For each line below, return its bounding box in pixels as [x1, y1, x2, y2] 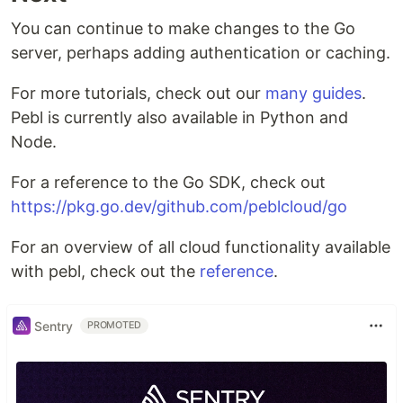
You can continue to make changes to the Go [11, 19, 355, 39]
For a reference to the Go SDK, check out [11, 173, 326, 193]
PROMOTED [87, 319, 142, 332]
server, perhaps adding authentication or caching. [11, 43, 390, 63]
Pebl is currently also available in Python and [11, 108, 348, 128]
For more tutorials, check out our [11, 84, 265, 103]
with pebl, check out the [11, 262, 200, 282]
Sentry [34, 318, 73, 334]
